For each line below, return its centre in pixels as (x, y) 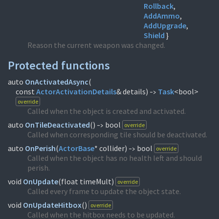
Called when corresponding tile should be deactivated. (117, 134)
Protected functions (59, 65)
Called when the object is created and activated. (107, 111)
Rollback (159, 6)
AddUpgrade (165, 25)
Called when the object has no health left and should (115, 158)
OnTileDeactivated (57, 125)
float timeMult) (88, 181)
